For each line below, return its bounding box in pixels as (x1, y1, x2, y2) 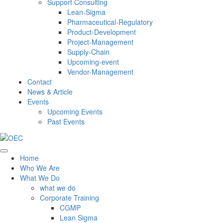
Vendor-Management (67, 67, 133, 77)
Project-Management (67, 37, 133, 47)
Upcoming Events (47, 107, 103, 117)
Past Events (47, 116, 85, 127)
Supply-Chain (67, 47, 110, 57)
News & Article (27, 87, 73, 97)
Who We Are (20, 162, 60, 173)
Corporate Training (40, 192, 99, 203)
